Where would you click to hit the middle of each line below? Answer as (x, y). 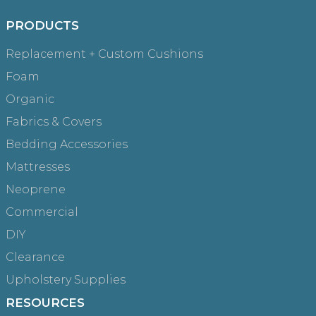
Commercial (42, 212)
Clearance (35, 257)
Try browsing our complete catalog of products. (131, 8)
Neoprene (36, 189)
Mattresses (38, 166)
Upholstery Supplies (66, 279)
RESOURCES (45, 302)
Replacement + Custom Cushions (104, 54)
